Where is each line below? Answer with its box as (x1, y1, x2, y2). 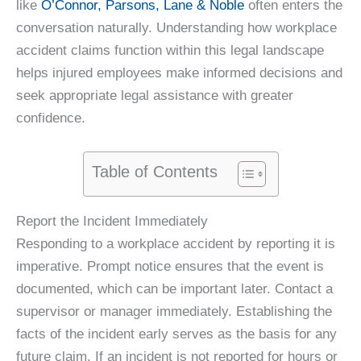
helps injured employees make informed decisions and (16, 65, 342, 81)
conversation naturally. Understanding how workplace (16, 20, 337, 36)
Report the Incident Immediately (16, 214, 208, 230)
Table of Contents (91, 163, 218, 181)
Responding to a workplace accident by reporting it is (16, 236, 335, 252)
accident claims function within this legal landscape (16, 43, 324, 59)
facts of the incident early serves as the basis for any (16, 326, 337, 342)
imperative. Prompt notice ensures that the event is (16, 259, 324, 275)
